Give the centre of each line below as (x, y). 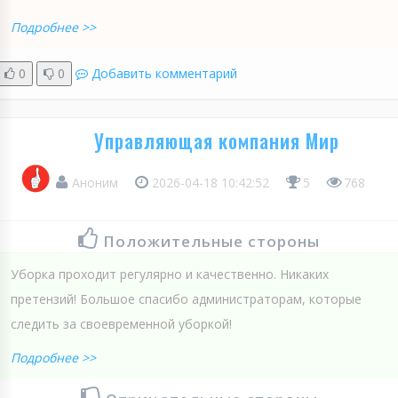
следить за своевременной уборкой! (121, 324)
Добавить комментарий (164, 73)
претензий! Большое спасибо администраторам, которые (186, 299)
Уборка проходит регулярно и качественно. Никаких (170, 275)
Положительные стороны (211, 242)
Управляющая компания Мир (216, 140)
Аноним (95, 182)
